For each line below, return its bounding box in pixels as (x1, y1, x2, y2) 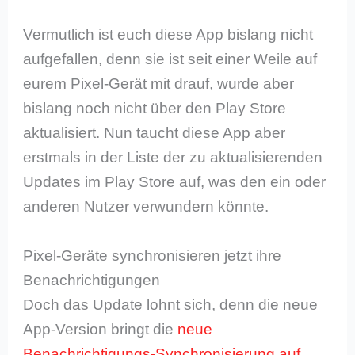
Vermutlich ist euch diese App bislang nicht (23, 26, 314, 44)
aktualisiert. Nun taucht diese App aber (23, 124, 286, 142)
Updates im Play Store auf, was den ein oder (23, 174, 326, 191)
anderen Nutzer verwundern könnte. (23, 198, 269, 216)
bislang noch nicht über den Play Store (23, 100, 287, 117)
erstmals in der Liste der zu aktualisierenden (23, 149, 323, 166)
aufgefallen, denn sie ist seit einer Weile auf (23, 51, 318, 68)
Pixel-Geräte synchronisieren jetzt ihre (23, 246, 282, 264)
